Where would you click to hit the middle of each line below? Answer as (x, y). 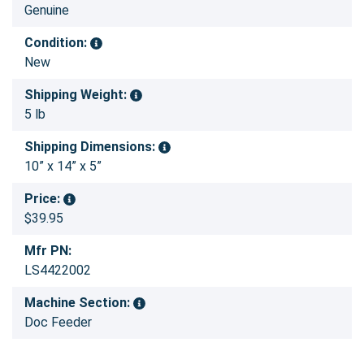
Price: (44, 198)
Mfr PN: (48, 250)
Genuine (47, 10)
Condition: (57, 42)
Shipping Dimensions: (91, 146)
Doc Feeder (58, 322)
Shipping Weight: (77, 94)
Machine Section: (79, 302)
